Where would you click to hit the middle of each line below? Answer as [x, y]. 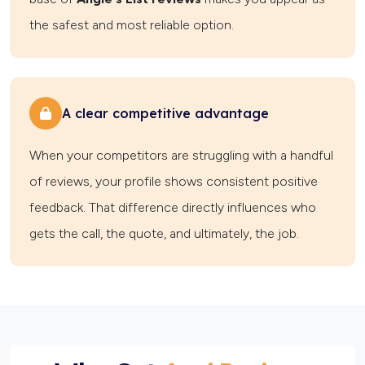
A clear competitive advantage [165, 113]
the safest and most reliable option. [132, 25]
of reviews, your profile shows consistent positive [174, 182]
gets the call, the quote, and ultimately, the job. [164, 234]
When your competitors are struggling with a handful [181, 156]
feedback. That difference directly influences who [173, 208]
